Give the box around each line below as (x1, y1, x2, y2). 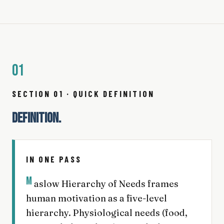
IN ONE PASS (26, 153, 81, 164)
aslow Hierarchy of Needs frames (33, 177, 178, 189)
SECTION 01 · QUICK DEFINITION (12, 88, 154, 98)
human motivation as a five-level (26, 192, 167, 204)
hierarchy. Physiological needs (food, (26, 206, 187, 218)
